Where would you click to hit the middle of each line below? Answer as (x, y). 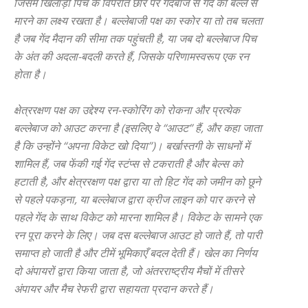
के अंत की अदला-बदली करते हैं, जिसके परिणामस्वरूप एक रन (131, 56)
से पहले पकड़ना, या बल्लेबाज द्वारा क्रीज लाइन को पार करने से (134, 199)
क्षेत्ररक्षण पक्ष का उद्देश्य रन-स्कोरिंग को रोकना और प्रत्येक (127, 110)
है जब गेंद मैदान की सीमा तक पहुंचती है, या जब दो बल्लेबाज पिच (135, 38)
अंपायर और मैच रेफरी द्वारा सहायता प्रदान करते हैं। (114, 289)
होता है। (30, 74)
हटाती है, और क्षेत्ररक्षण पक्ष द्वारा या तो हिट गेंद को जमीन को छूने (137, 181)
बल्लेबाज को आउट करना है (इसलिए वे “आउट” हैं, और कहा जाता (138, 128)
